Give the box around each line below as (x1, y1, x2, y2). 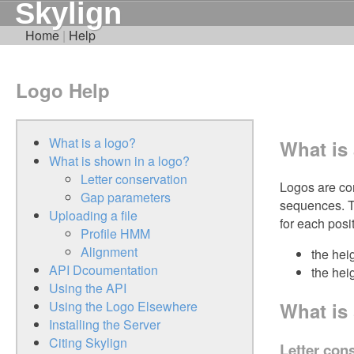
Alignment (81, 242, 137, 261)
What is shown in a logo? (49, 151, 190, 170)
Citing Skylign (49, 333, 127, 352)
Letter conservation (81, 169, 187, 188)
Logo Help (16, 76, 110, 104)
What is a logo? (49, 133, 136, 152)
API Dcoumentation (49, 260, 158, 279)
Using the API (49, 278, 126, 297)
